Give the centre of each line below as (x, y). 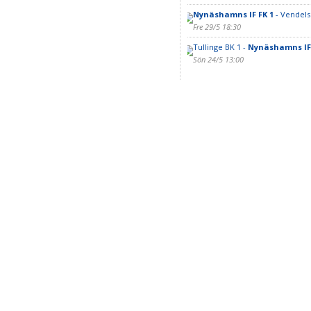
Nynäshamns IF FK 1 (233, 14)
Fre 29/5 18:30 (217, 27)
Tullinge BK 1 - (220, 47)
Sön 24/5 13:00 (218, 59)
